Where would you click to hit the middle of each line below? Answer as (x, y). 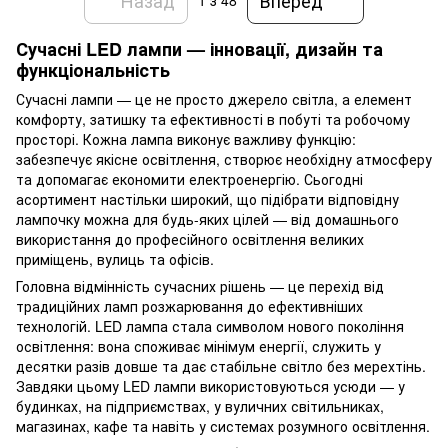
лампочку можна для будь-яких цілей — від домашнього (207, 219)
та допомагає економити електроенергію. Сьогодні (189, 179)
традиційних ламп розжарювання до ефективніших (189, 306)
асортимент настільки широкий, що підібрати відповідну (207, 199)
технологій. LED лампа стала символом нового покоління (210, 326)
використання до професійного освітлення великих (190, 239)
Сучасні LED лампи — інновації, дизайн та (199, 49)
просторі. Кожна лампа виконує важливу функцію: (186, 139)
